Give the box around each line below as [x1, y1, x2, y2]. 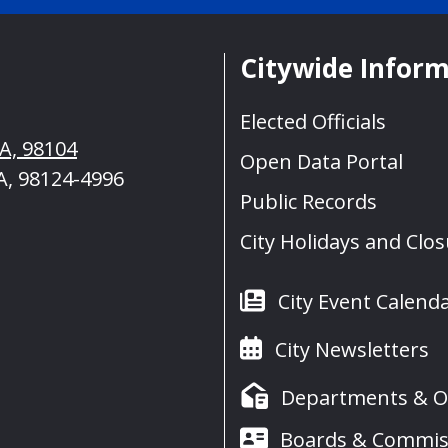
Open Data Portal [240, 148, 403, 176]
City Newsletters [274, 336, 429, 364]
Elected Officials [240, 108, 386, 136]
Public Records [240, 188, 377, 216]
